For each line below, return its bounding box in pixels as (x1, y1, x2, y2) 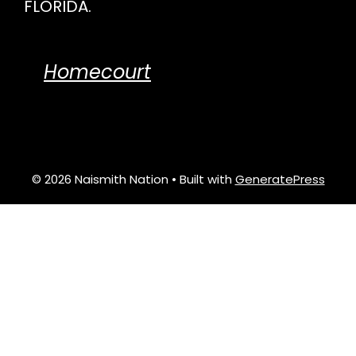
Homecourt (44, 59, 151, 86)
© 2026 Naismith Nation (31, 171, 168, 188)
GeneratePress (234, 171, 325, 188)
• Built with (168, 171, 235, 188)
